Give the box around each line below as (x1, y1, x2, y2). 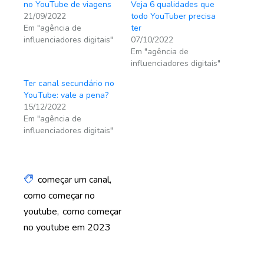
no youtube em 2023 (24, 221, 111, 234)
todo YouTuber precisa (130, 11, 216, 22)
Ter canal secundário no (24, 78, 114, 89)
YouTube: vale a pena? (24, 90, 108, 101)
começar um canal (38, 173, 110, 186)
